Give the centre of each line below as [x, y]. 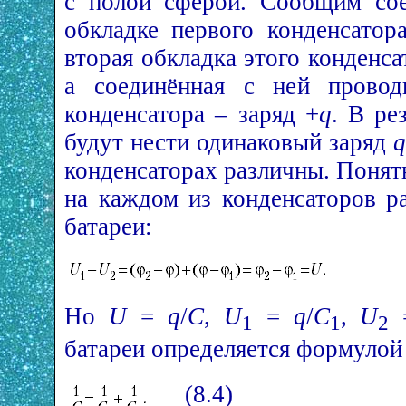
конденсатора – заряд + [192, 114]
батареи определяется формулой [233, 349]
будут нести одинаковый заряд [229, 142]
